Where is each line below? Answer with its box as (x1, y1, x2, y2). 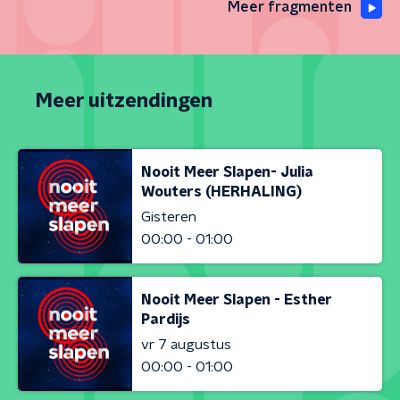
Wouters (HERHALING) (141, 184, 302, 199)
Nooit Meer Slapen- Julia (141, 164, 313, 179)
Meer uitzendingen (36, 91, 212, 111)
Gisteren (141, 209, 196, 224)
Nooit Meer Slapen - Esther (141, 292, 332, 307)
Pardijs (141, 312, 190, 327)
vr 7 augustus (141, 337, 231, 352)
